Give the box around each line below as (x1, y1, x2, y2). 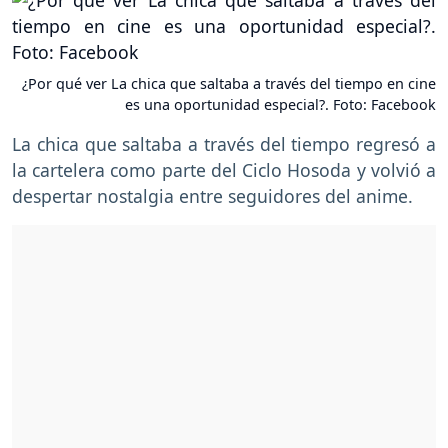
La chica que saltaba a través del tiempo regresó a (12, 132, 436, 157)
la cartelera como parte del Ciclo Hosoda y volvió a (12, 158, 436, 183)
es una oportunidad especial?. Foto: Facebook (125, 95, 436, 115)
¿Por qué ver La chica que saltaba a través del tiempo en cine (22, 74, 436, 94)
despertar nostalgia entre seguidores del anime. (12, 184, 413, 209)
